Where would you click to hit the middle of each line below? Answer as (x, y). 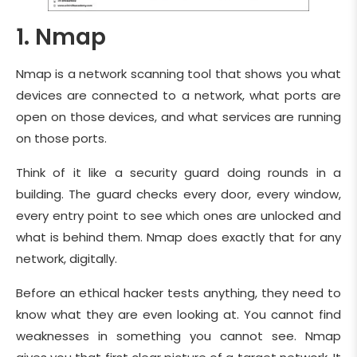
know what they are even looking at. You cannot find (178, 315)
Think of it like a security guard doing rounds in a (178, 173)
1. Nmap (61, 37)
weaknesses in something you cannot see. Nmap (178, 336)
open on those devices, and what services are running (178, 117)
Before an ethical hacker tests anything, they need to (178, 293)
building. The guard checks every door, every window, (178, 194)
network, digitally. (68, 259)
